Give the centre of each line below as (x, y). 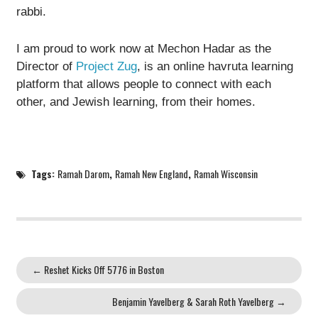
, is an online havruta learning (215, 67)
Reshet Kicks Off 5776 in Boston (103, 270)
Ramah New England (152, 174)
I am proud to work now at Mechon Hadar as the (143, 49)
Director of (46, 67)
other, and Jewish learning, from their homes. (136, 102)
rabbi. (31, 11)
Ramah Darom (84, 174)
